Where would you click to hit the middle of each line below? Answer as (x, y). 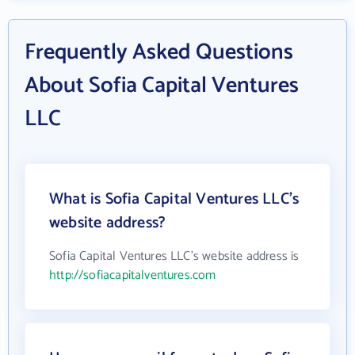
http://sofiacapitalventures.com (133, 275)
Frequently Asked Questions (159, 52)
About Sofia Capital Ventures (162, 86)
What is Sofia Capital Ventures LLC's (174, 199)
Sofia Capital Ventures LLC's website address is (174, 256)
